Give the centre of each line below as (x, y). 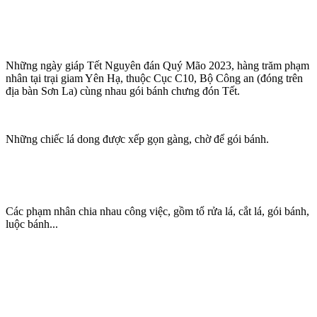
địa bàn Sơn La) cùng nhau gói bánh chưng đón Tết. (123, 91)
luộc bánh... (32, 224)
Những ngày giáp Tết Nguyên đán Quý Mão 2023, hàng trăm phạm (157, 65)
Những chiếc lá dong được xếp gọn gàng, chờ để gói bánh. (137, 139)
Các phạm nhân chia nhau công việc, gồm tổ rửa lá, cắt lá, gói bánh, (157, 211)
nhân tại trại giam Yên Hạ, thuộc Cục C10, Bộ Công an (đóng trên (154, 78)
